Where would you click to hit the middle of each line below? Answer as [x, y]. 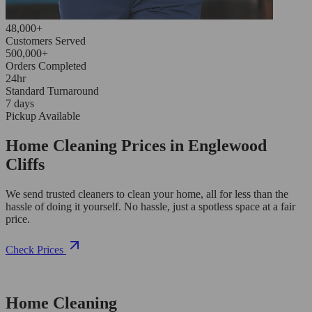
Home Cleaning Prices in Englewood [136, 145]
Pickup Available [43, 116]
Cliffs [25, 164]
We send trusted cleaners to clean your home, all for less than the [147, 194]
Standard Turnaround [52, 91]
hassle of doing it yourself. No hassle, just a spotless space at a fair [150, 206]
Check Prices [34, 249]
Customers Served [46, 40]
